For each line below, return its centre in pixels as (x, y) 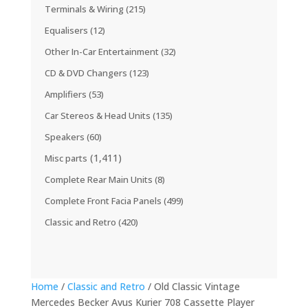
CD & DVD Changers (87, 73)
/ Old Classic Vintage (192, 286)
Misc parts (66, 158)
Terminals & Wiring (85, 9)
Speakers (65, 137)
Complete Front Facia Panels (104, 201)
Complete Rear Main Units (99, 179)
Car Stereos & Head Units (98, 115)
